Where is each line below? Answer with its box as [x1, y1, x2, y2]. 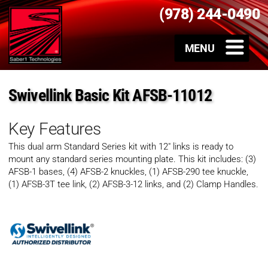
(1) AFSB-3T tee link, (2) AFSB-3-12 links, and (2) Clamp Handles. [8, 179, 258, 190]
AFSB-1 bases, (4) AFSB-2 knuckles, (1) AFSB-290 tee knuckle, [8, 166, 248, 178]
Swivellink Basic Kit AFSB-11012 [8, 86, 212, 106]
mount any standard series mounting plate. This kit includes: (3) [8, 154, 256, 165]
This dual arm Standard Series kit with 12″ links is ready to [8, 141, 233, 153]
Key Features [8, 119, 101, 139]
